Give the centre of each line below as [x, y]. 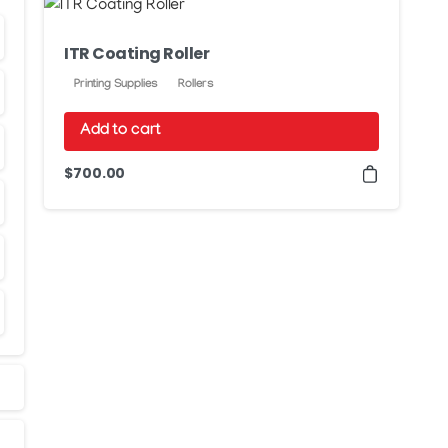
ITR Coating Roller [137, 54]
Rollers [196, 85]
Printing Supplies [116, 85]
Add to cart [121, 131]
